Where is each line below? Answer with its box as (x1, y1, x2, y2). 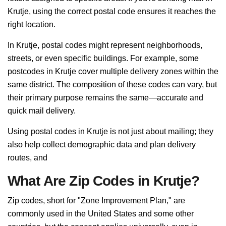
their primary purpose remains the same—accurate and (8, 93, 203, 102)
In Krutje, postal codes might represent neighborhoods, (8, 41, 202, 49)
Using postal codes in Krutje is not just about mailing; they (8, 127, 213, 136)
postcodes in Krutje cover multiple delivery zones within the (8, 67, 218, 76)
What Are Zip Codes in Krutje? (8, 173, 200, 189)
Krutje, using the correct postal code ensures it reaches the (8, 7, 216, 16)
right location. (8, 20, 55, 29)
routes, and (8, 153, 47, 162)
